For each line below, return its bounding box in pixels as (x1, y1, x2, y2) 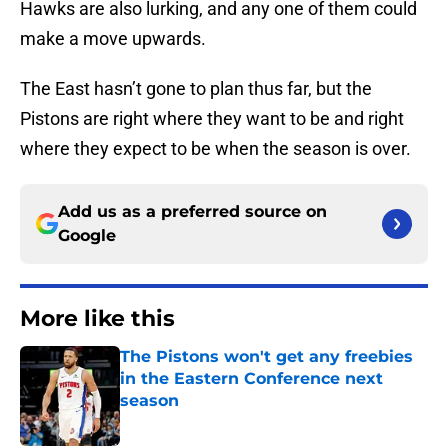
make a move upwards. (20, 28, 210, 50)
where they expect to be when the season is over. (20, 138, 415, 160)
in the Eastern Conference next (120, 369, 383, 389)
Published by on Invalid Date (119, 412, 293, 429)
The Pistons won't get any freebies (120, 347, 413, 367)
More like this (20, 305, 175, 333)
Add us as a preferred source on (58, 202, 327, 222)
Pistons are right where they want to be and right (20, 108, 404, 130)
